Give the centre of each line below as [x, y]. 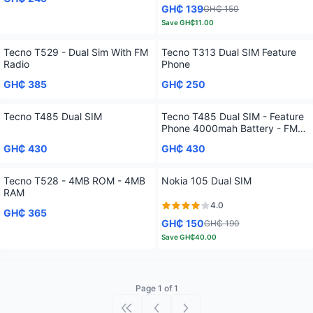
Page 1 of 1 [156, 288]
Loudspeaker [191, 140]
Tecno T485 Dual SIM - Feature [233, 116]
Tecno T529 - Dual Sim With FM [76, 52]
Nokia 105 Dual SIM [206, 181]
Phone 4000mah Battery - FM [230, 128]
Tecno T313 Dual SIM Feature [229, 52]
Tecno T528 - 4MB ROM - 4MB [74, 181]
